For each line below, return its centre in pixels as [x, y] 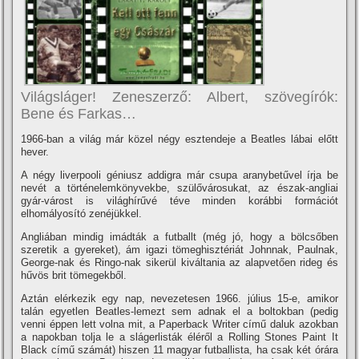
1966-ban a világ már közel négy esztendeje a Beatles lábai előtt [179, 139]
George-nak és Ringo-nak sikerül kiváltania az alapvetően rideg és [179, 262]
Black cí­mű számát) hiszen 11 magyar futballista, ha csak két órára [179, 349]
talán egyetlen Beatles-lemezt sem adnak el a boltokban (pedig [179, 311]
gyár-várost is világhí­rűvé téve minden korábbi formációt [179, 200]
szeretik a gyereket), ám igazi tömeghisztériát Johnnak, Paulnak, [179, 249]
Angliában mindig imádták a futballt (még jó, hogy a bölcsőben [179, 236]
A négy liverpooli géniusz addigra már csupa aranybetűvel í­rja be [179, 175]
